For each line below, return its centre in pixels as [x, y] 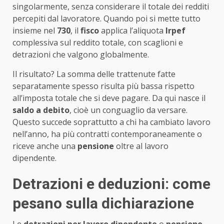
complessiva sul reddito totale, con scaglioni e [98, 42]
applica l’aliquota [132, 30]
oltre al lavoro [141, 146]
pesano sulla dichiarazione [103, 203]
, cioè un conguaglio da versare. [128, 110]
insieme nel [35, 30]
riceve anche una [45, 146]
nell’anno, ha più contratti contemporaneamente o [107, 134]
